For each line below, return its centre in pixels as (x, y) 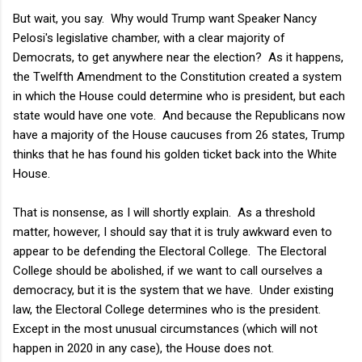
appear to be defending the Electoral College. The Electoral (170, 251)
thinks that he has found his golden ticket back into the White (175, 154)
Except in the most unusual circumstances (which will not (165, 328)
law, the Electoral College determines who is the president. (168, 309)
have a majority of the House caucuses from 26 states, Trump (179, 135)
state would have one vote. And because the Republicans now (179, 115)
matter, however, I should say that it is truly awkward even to (173, 232)
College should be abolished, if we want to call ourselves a (168, 270)
